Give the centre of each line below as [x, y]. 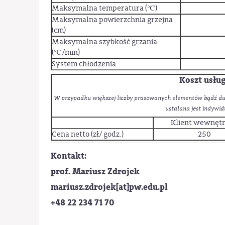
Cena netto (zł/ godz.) [88, 135]
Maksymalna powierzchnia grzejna [113, 20]
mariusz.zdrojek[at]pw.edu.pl [109, 187]
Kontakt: [69, 156]
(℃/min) [66, 52]
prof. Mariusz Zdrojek [95, 171]
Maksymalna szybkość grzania [105, 42]
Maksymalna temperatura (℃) [105, 8]
